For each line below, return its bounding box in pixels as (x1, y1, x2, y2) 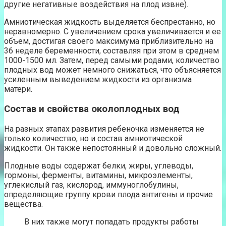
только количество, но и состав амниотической (4, 133, 183, 143)
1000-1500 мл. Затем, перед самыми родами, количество (4, 55, 219, 66)
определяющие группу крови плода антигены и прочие (4, 189, 213, 199)
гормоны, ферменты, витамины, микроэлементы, (4, 170, 193, 180)
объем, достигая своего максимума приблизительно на (4, 36, 213, 46)
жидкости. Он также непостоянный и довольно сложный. (4, 143, 221, 153)
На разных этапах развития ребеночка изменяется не (4, 124, 204, 134)
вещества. (4, 199, 43, 209)
